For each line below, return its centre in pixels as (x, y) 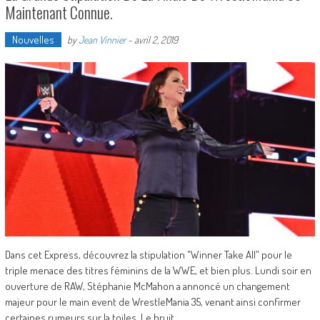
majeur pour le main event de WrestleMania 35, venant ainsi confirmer (152, 302)
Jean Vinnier (102, 39)
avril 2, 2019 (156, 39)
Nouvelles (33, 39)
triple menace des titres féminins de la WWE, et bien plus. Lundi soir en (158, 271)
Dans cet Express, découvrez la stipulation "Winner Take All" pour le (148, 255)
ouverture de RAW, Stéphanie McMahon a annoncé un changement (147, 286)
